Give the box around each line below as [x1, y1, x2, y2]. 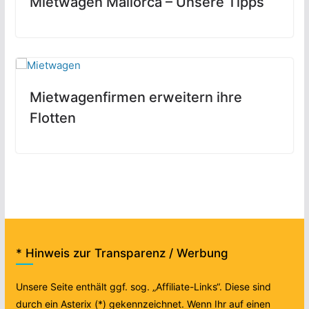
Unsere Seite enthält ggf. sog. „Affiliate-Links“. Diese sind [15, 281, 271, 293]
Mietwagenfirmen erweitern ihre [29, 89, 242, 106]
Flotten [29, 110, 76, 127]
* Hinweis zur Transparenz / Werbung [15, 246, 228, 261]
